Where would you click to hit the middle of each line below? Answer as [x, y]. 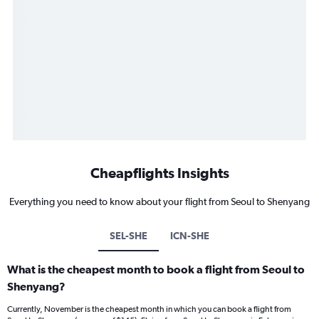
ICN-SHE [190, 236]
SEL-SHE [129, 236]
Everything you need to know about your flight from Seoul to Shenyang [159, 202]
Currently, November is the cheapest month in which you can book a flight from [149, 309]
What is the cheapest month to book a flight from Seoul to [156, 270]
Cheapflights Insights [159, 173]
